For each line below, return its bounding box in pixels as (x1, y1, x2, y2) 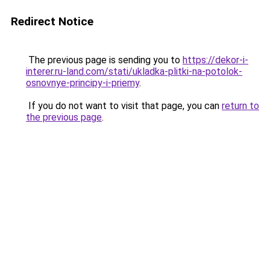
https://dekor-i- (183, 54, 248, 66)
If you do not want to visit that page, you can (26, 100, 222, 111)
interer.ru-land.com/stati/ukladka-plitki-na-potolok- (26, 66, 242, 77)
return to (222, 100, 259, 111)
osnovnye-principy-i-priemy (26, 77, 139, 89)
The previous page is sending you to (26, 54, 183, 66)
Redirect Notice (11, 14, 93, 28)
